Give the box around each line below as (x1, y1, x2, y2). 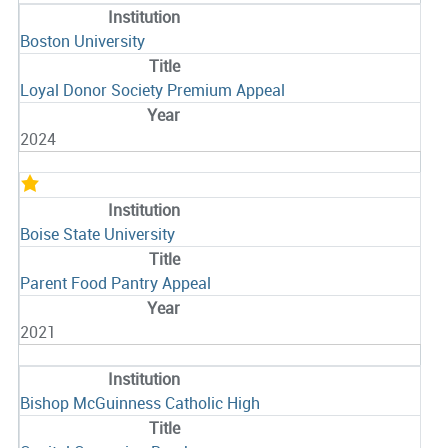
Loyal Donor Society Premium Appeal (19, 79, 285, 102)
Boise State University (19, 223, 175, 246)
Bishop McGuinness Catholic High (19, 392, 260, 415)
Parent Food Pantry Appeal (19, 272, 211, 295)
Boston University (19, 30, 145, 53)
